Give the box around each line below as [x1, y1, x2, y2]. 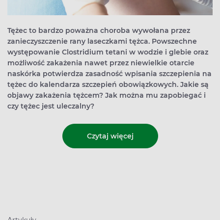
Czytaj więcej [86, 131, 134, 140]
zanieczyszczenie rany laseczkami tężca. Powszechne [7, 37, 197, 46]
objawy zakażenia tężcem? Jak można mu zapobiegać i [7, 91, 206, 100]
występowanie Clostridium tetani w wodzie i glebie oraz [7, 48, 208, 57]
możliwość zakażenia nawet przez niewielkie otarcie [7, 58, 194, 68]
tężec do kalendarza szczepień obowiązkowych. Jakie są [7, 80, 209, 89]
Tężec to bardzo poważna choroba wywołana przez [7, 26, 190, 35]
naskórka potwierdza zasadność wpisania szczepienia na [7, 69, 212, 79]
